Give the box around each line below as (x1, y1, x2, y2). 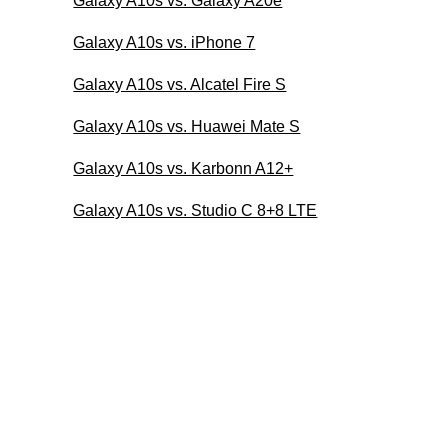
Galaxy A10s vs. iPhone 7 (73, 33, 256, 51)
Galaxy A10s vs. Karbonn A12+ (73, 159, 294, 177)
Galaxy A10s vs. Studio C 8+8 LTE (73, 201, 318, 219)
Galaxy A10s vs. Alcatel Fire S (73, 75, 287, 93)
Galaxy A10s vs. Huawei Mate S (73, 117, 301, 135)
